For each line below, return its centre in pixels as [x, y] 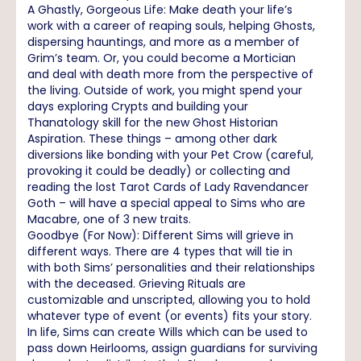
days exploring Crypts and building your [138, 106]
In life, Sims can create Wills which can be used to [168, 332]
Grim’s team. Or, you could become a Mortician [162, 58]
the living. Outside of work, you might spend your [165, 90]
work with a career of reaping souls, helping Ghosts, [171, 25]
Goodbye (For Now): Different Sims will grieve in [160, 235]
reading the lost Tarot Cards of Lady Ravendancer [168, 187]
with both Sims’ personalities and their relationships [171, 267]
